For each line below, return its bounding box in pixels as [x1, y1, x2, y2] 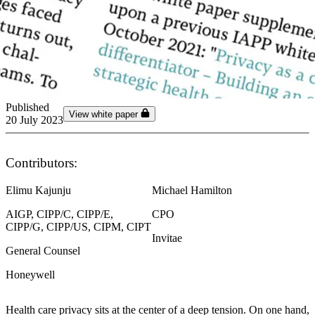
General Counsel [6, 244, 80, 257]
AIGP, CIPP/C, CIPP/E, [6, 207, 113, 220]
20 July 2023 [6, 113, 63, 126]
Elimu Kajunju [6, 184, 71, 196]
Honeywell [6, 268, 55, 281]
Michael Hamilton [152, 184, 232, 196]
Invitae [152, 231, 182, 244]
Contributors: [6, 155, 77, 170]
